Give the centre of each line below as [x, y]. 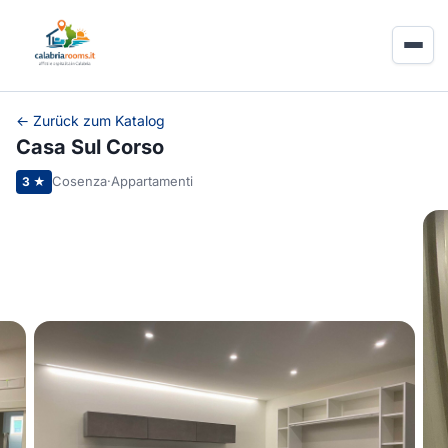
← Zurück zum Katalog [90, 120]
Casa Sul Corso [90, 146]
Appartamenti [152, 181]
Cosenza [79, 181]
